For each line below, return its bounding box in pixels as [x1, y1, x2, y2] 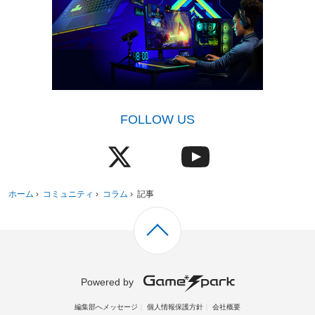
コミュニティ [43, 188, 94, 198]
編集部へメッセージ [75, 302, 138, 311]
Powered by [80, 276, 134, 288]
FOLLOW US [120, 112, 195, 127]
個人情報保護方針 [147, 302, 203, 311]
